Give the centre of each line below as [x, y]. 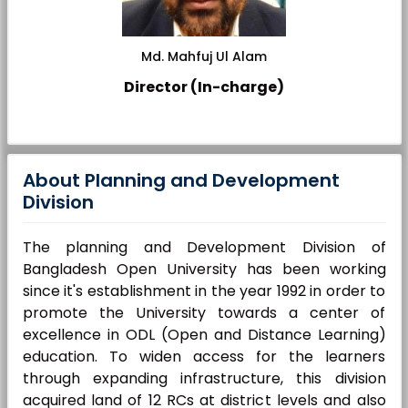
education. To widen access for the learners [204, 357]
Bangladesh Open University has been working [204, 269]
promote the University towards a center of [204, 313]
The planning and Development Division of [204, 247]
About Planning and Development [181, 180]
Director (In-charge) [204, 87]
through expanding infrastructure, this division [204, 378]
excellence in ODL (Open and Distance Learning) [204, 335]
